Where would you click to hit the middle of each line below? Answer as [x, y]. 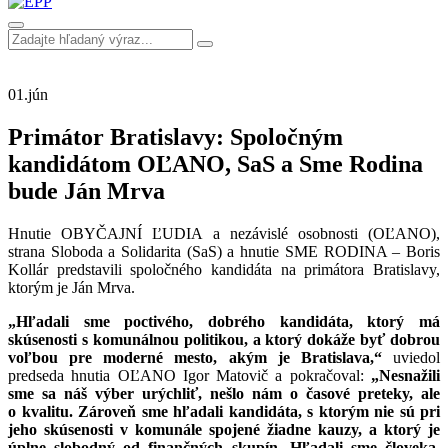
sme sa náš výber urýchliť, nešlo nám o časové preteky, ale [224, 393]
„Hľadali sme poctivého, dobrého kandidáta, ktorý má [224, 321]
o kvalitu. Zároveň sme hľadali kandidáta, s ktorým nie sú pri [224, 411]
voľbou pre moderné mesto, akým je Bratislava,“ [195, 357]
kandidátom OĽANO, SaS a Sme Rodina [215, 163]
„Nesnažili [405, 375]
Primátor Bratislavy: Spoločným [175, 136]
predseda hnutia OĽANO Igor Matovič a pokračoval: [189, 375]
